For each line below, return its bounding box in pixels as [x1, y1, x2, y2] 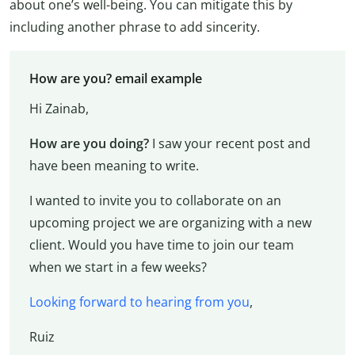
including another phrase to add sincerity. [10, 18, 260, 36]
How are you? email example [29, 69, 202, 87]
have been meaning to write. [29, 156, 199, 174]
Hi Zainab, [29, 99, 89, 117]
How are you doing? [29, 134, 152, 152]
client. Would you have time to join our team [29, 235, 294, 254]
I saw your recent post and [151, 134, 311, 152]
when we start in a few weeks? [29, 258, 207, 276]
